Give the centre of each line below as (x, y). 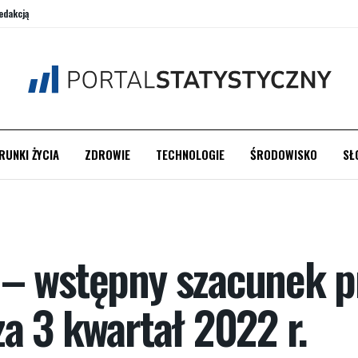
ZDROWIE (107, 154)
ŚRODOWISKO (283, 154)
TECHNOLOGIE (190, 154)
